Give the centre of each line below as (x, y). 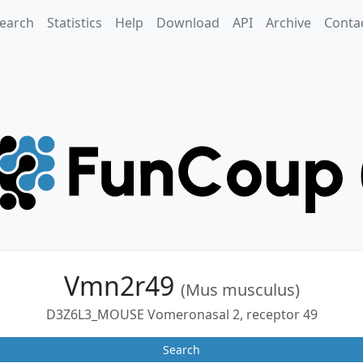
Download (188, 23)
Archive (288, 23)
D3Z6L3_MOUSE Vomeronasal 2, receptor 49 (181, 314)
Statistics (74, 23)
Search (181, 350)
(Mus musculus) (240, 290)
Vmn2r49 (122, 286)
